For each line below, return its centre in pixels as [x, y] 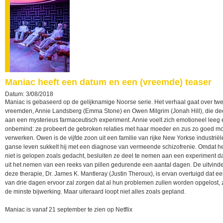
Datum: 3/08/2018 [29, 94]
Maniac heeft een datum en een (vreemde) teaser [108, 82]
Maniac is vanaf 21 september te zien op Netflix [69, 210]
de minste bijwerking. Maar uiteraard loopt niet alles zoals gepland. [95, 192]
